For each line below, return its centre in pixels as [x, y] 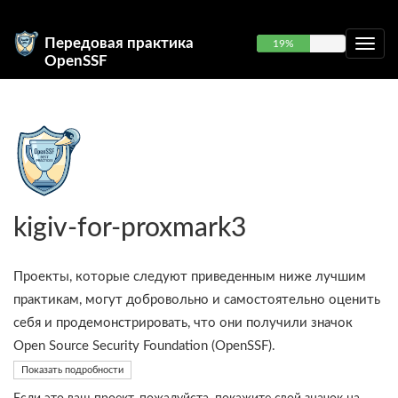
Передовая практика [119, 43]
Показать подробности [72, 370]
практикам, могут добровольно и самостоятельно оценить [197, 300]
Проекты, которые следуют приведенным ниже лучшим [190, 277]
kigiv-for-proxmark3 [130, 228]
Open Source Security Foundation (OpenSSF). [144, 346]
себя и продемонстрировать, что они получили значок [183, 323]
